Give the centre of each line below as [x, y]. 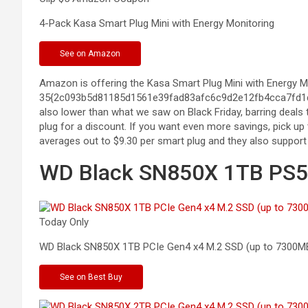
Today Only [64, 222]
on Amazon [98, 53]
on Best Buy [99, 277]
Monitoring [249, 23]
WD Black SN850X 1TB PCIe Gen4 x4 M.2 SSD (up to [156, 246]
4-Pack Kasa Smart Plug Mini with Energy [131, 23]
